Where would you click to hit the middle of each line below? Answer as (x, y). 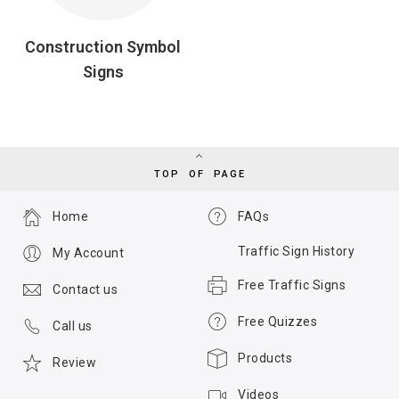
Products (265, 358)
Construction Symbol (103, 47)
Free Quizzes (277, 322)
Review (74, 363)
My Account (88, 253)
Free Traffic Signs (292, 285)
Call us (73, 326)
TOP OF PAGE (199, 175)
